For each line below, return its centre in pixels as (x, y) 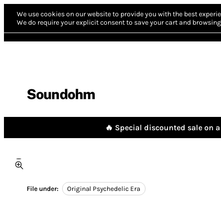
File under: (43, 189)
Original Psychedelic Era (104, 189)
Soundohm (61, 94)
